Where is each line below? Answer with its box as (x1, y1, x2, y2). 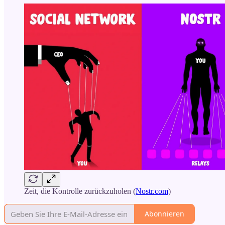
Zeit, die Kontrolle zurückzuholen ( (24, 186, 136, 195)
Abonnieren (145, 209, 184, 219)
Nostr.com (136, 186, 168, 195)
